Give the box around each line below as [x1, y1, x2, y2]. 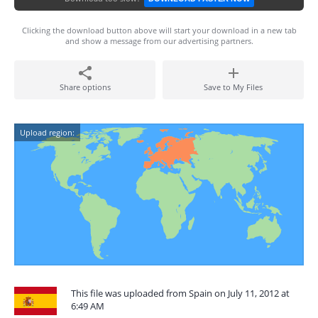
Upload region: [20, 127, 75, 138]
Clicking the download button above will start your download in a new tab [21, 25, 297, 35]
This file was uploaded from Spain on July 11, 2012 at [71, 287, 290, 300]
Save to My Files [204, 82, 263, 92]
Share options [59, 82, 111, 92]
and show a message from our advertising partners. [65, 35, 253, 46]
